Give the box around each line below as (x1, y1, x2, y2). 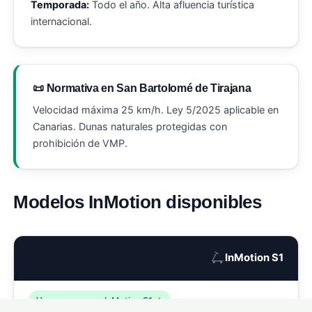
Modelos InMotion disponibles (13, 191, 262, 212)
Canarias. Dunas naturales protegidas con (33, 120, 228, 132)
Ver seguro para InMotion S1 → (36, 295, 164, 306)
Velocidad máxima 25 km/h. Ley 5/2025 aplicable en (33, 103, 279, 116)
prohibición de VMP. (33, 136, 128, 149)
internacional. (31, 15, 93, 28)
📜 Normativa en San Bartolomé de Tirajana (33, 82, 251, 95)
